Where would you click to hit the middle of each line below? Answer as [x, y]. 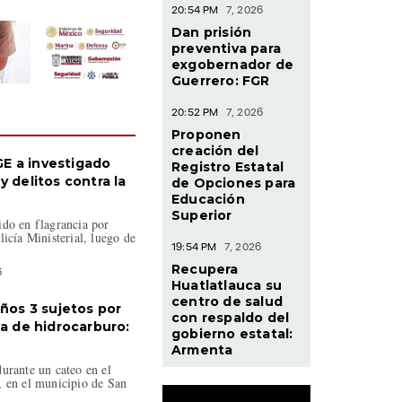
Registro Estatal [228, 166]
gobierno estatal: [232, 333]
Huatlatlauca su [227, 285]
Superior [202, 215]
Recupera [205, 269]
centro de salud [227, 301]
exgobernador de [232, 64]
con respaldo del [231, 317]
